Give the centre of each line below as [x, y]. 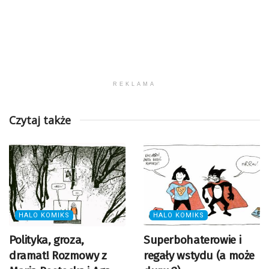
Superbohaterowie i [192, 240]
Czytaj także [40, 120]
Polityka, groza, [47, 240]
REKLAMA [134, 84]
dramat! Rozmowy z [58, 255]
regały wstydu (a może [199, 255]
